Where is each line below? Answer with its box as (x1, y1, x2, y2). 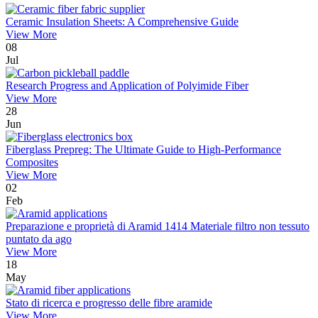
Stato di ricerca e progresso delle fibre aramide (6, 297, 212, 309)
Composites (6, 156, 58, 169)
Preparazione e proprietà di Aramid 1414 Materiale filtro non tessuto (6, 220, 309, 233)
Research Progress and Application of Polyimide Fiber (6, 79, 248, 92)
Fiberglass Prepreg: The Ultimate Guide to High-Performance (6, 143, 281, 156)
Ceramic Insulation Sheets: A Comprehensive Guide (6, 16, 238, 28)
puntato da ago (6, 233, 72, 246)
